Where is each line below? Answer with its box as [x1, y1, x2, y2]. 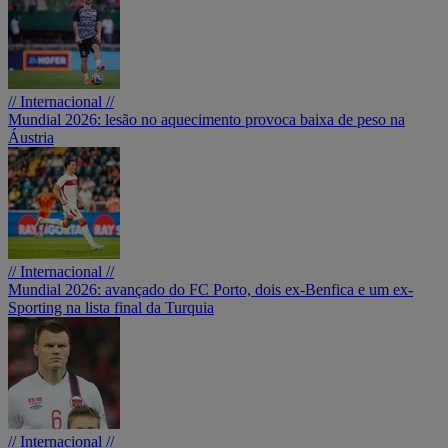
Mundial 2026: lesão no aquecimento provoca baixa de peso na [8, 111, 405, 129]
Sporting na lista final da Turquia [8, 299, 214, 317]
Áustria [8, 129, 54, 147]
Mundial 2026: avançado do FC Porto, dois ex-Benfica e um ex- [8, 281, 413, 299]
